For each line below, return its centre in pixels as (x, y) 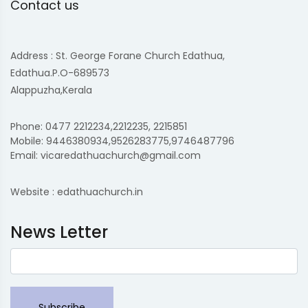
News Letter (59, 232)
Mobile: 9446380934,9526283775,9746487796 (122, 141)
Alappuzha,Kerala (51, 90)
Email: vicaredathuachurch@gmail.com (106, 155)
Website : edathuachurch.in (77, 192)
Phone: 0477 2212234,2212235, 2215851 (99, 126)
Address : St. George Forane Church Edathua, (118, 56)
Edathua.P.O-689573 (60, 73)
